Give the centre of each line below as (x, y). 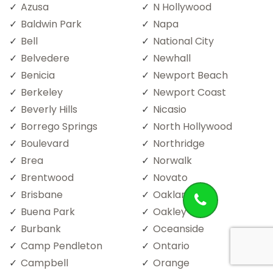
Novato (170, 177)
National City (183, 41)
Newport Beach (190, 75)
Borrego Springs (59, 126)
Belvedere (45, 58)
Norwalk (172, 160)
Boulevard (45, 143)
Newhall (172, 58)
